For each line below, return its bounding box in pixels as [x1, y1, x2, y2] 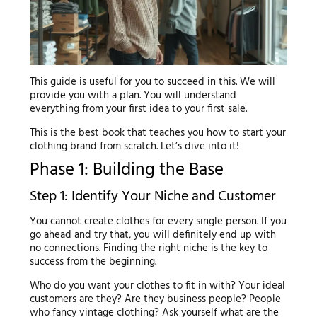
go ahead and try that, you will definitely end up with [29, 226, 276, 243]
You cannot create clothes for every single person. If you [29, 212, 287, 230]
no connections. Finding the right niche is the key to [29, 239, 267, 257]
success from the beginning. [29, 253, 156, 270]
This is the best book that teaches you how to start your [29, 125, 286, 142]
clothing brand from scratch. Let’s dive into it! [29, 138, 239, 156]
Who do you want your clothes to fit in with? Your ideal [29, 277, 285, 294]
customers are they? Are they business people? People [29, 290, 281, 308]
